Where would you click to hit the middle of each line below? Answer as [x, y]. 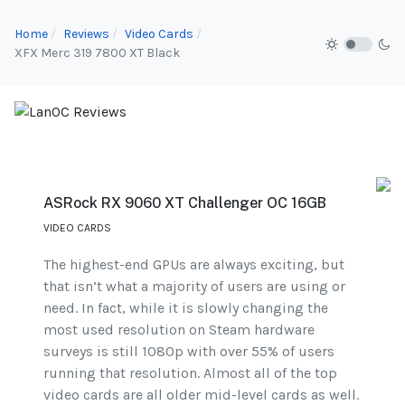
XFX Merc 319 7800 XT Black [97, 52]
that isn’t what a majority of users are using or [194, 287]
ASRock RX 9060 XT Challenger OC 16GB [185, 203]
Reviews [86, 33]
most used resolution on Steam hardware [179, 330]
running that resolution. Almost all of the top [190, 373]
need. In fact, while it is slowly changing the [186, 308]
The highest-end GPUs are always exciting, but [194, 265]
